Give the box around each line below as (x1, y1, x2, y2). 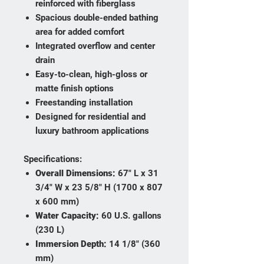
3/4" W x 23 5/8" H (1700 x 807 (35, 182, 163, 193)
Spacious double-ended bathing (35, 12, 159, 24)
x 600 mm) (35, 196, 79, 207)
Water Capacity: (35, 210, 99, 222)
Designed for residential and (35, 111, 146, 123)
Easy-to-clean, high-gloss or (35, 69, 147, 80)
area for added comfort (35, 27, 124, 38)
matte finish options (35, 83, 114, 94)
